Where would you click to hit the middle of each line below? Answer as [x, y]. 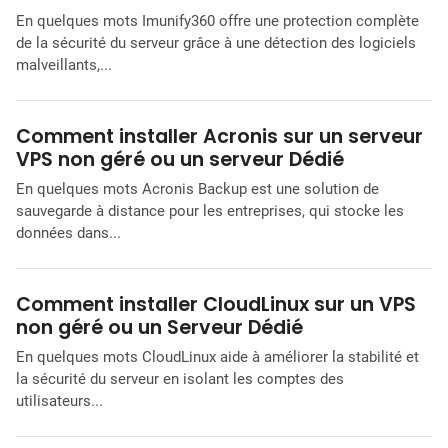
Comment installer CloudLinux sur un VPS [216, 305]
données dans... [68, 233]
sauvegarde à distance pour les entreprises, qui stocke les [210, 211]
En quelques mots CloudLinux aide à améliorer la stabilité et [217, 357]
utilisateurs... [59, 401]
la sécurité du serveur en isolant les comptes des [180, 379]
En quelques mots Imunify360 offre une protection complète [217, 21]
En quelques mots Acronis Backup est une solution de [197, 189]
